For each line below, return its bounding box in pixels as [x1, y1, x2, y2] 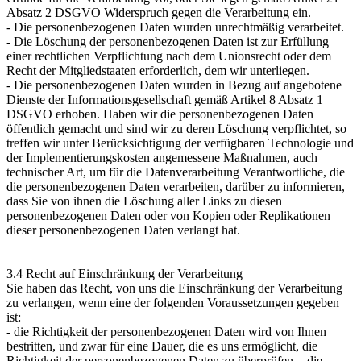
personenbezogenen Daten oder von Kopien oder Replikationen [6, 208, 330, 222]
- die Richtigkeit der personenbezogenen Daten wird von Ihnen [6, 324, 326, 338]
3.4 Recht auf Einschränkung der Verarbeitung [6, 266, 243, 280]
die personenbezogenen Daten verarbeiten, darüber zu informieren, [6, 179, 345, 193]
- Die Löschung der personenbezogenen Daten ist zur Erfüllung [6, 34, 329, 48]
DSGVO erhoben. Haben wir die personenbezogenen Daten [6, 106, 313, 121]
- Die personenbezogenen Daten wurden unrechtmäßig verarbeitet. [6, 19, 344, 34]
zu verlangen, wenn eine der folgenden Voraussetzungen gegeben [6, 295, 339, 309]
